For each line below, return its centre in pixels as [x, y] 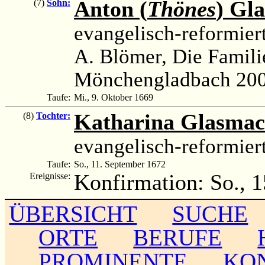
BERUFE [178, 237]
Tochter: [53, 115]
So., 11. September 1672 [120, 164]
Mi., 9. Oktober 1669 [114, 97]
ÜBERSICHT [73, 214]
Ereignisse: [51, 176]
